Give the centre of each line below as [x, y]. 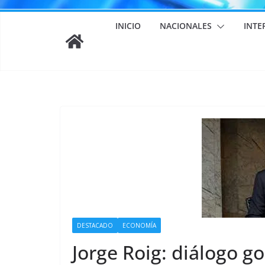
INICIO [128, 26]
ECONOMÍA [139, 225]
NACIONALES [185, 26]
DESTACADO [95, 225]
